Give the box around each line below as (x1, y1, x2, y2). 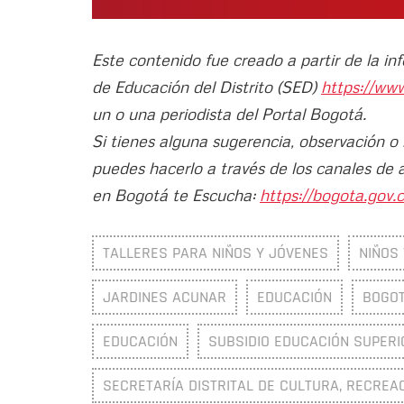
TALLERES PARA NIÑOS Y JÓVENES (103, 242, 328, 263)
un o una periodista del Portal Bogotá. (92, 103, 366, 124)
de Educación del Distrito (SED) (92, 76, 321, 96)
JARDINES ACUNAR (103, 286, 226, 308)
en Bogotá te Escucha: (92, 184, 260, 205)
